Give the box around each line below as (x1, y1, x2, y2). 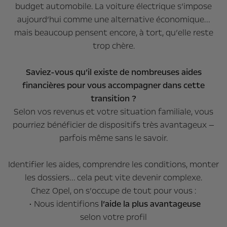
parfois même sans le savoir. (59, 132, 168, 144)
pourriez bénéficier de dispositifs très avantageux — (13, 119, 214, 131)
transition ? (91, 92, 136, 104)
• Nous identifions (26, 198, 101, 210)
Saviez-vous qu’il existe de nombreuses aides (25, 66, 202, 78)
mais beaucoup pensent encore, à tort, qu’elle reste (14, 26, 213, 39)
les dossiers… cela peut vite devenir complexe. (25, 171, 202, 183)
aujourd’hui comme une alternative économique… (17, 13, 210, 25)
